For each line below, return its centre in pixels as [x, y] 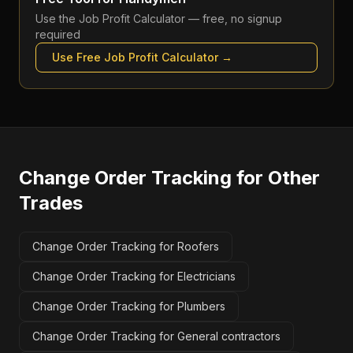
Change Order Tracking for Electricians [134, 276]
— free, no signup [234, 19]
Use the [57, 19]
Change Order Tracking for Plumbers [129, 306]
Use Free [78, 57]
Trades [51, 203]
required [58, 34]
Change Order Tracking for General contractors [156, 336]
